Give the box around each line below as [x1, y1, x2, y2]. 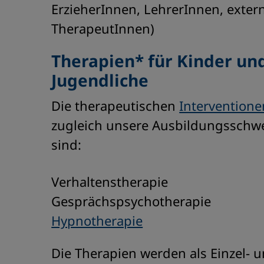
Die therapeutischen [51, 97, 180, 114]
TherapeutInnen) [51, 19, 155, 37]
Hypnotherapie [51, 212, 143, 229]
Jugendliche [51, 69, 149, 91]
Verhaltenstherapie [51, 173, 169, 190]
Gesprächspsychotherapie [51, 192, 212, 210]
